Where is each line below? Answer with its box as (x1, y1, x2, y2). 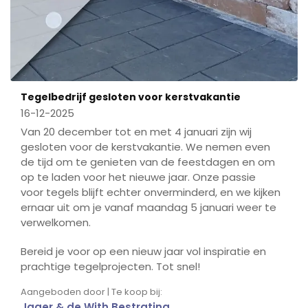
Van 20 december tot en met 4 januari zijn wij (21, 124, 252, 139)
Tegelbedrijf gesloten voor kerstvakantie (21, 89, 241, 104)
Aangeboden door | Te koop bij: (21, 285, 162, 298)
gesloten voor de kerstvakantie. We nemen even (21, 139, 270, 154)
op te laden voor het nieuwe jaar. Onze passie (21, 169, 256, 184)
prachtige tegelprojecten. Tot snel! (21, 258, 200, 274)
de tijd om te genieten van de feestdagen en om (21, 154, 275, 169)
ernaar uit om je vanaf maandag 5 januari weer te (21, 199, 276, 214)
